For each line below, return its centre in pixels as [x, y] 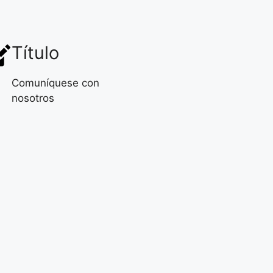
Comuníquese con [55, 83]
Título [35, 52]
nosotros [33, 98]
